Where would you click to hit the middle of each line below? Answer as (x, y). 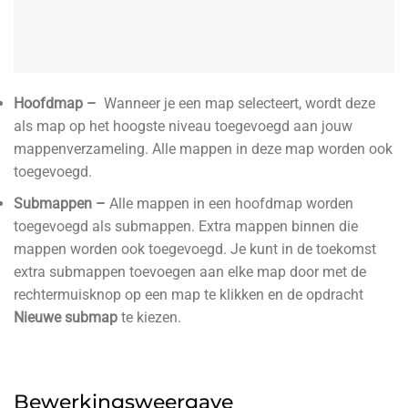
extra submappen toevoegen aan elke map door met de (190, 271)
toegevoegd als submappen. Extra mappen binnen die (186, 226)
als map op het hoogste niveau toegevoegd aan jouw (183, 127)
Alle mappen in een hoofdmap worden (231, 203)
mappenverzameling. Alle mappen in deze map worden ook (203, 149)
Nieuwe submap (67, 317)
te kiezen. (151, 317)
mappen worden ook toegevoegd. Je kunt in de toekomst (195, 249)
